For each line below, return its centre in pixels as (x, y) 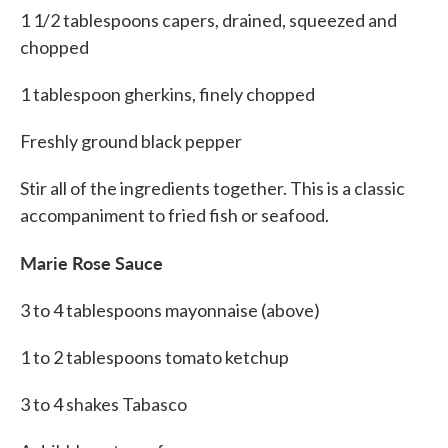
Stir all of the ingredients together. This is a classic (212, 188)
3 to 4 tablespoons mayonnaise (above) (170, 310)
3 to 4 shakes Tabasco (103, 404)
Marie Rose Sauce (91, 263)
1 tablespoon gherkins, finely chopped (167, 94)
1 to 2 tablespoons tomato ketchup (154, 357)
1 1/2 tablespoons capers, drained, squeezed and (208, 20)
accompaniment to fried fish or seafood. (174, 215)
